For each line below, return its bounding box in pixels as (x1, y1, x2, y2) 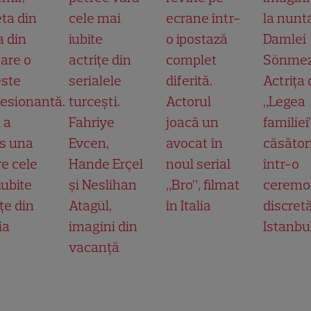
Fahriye (69, 113, 115, 131)
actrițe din (69, 51, 131, 68)
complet (166, 51, 217, 68)
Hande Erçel (69, 155, 143, 172)
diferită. (166, 72, 212, 89)
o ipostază (166, 30, 228, 47)
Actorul (166, 92, 211, 110)
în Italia (166, 196, 211, 214)
